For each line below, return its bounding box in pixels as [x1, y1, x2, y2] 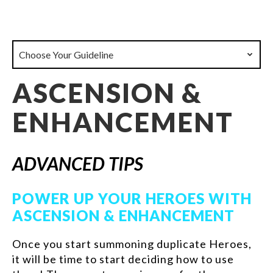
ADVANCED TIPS [12, 152, 143, 175]
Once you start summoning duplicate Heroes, [12, 237, 252, 251]
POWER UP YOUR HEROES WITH [12, 190, 252, 208]
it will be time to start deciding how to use [12, 252, 234, 266]
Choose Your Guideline [19, 49, 113, 61]
